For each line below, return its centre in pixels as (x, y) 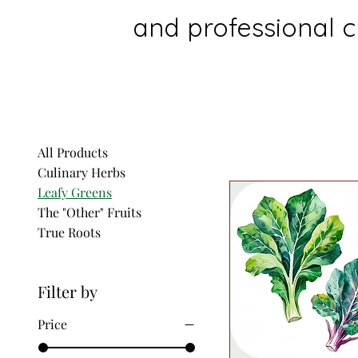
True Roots (69, 233)
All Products (72, 153)
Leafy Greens (74, 193)
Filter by (67, 292)
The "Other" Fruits (89, 213)
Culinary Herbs (81, 173)
